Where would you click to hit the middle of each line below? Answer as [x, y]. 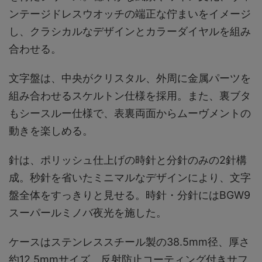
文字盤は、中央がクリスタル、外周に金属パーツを [130, 78]
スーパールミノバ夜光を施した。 [88, 212]
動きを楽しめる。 [51, 130]
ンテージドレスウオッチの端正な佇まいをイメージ [130, 13]
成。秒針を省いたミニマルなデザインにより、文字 [130, 177]
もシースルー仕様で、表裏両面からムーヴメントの [130, 113]
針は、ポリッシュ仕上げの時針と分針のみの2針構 [128, 160]
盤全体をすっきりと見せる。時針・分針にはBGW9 [130, 195]
